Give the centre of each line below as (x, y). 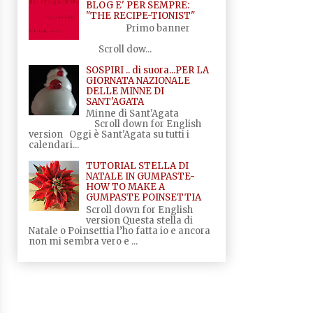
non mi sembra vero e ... (83, 241)
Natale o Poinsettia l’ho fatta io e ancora (119, 231)
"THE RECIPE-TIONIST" (140, 16)
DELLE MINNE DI (125, 91)
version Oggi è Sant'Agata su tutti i (109, 135)
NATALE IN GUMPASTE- (140, 177)
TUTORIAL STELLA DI (137, 166)
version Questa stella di (139, 220)
